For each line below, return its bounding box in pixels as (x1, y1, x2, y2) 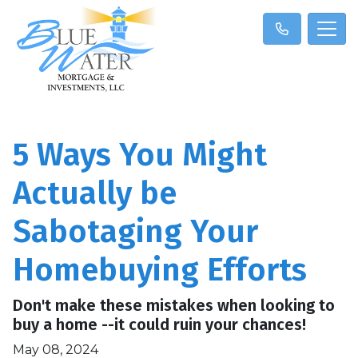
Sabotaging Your (13, 212, 258, 251)
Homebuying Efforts (13, 250, 307, 289)
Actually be (13, 173, 177, 213)
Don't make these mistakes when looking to (13, 295, 335, 315)
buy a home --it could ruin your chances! (13, 314, 306, 334)
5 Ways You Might (13, 135, 267, 174)
